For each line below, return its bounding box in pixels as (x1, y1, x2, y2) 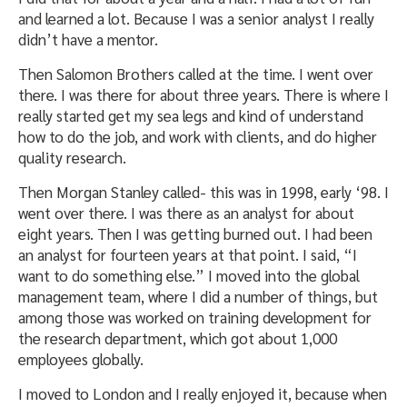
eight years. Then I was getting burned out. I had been (18, 223, 372, 244)
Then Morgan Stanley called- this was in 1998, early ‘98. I (18, 182, 389, 203)
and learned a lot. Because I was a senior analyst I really (18, 8, 374, 29)
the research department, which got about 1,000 (18, 328, 337, 349)
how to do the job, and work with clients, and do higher (18, 126, 377, 147)
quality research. (18, 147, 126, 168)
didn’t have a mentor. (18, 29, 158, 50)
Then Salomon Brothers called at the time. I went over (18, 64, 373, 84)
